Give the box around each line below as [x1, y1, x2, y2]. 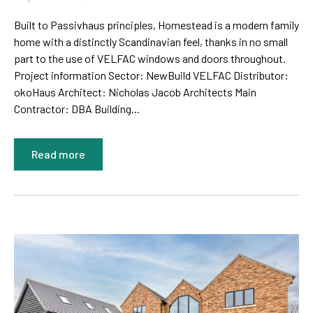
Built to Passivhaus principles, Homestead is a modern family [14, 18, 299, 32]
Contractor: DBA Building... [14, 102, 140, 116]
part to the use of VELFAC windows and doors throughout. [14, 52, 286, 66]
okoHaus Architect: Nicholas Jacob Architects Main [14, 85, 256, 99]
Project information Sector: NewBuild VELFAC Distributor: [14, 68, 289, 82]
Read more [31, 147, 85, 161]
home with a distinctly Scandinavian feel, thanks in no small [14, 35, 288, 49]
